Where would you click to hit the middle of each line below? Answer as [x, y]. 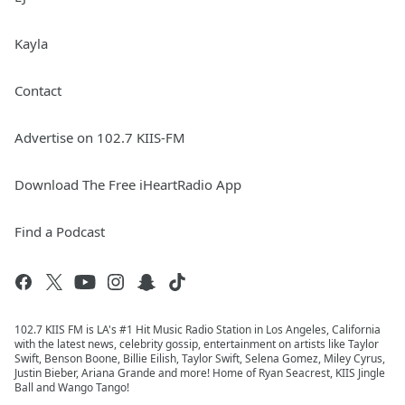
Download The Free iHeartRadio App [128, 184]
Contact [38, 90]
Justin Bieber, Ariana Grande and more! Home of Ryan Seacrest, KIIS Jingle [200, 373]
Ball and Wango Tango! [72, 387]
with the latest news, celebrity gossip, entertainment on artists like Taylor [197, 344]
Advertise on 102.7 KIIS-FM [100, 137]
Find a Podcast [60, 231]
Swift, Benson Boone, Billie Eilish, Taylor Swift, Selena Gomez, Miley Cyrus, [200, 358]
